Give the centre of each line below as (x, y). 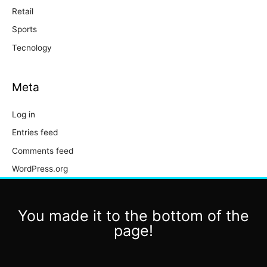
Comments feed (43, 150)
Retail (23, 11)
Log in (24, 115)
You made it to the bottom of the (133, 216)
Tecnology (32, 47)
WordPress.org (40, 169)
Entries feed (35, 133)
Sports (24, 30)
